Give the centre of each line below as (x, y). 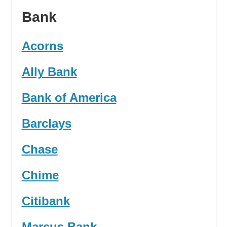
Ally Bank (49, 72)
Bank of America (69, 98)
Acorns (42, 46)
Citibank (46, 201)
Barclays (46, 124)
